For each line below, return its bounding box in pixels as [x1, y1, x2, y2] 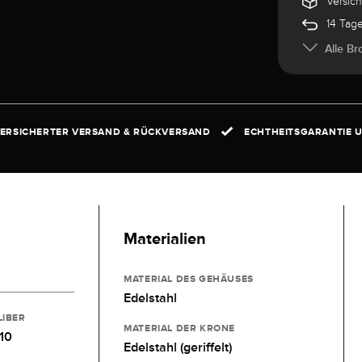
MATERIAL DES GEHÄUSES [124, 272, 254, 284]
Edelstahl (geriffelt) [124, 339, 233, 355]
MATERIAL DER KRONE [124, 322, 235, 334]
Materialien [124, 229, 207, 247]
